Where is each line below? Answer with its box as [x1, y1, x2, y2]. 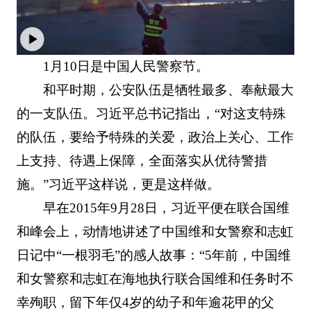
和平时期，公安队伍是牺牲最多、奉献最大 [43, 82, 294, 97]
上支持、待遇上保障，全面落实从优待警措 [16, 153, 267, 168]
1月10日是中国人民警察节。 [43, 58, 210, 74]
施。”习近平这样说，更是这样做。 [16, 176, 220, 192]
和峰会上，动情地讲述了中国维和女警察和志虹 [16, 224, 294, 239]
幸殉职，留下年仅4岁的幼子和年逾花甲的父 [16, 294, 274, 310]
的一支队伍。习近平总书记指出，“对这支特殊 [16, 106, 286, 121]
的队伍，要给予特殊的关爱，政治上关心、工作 [16, 129, 294, 144]
